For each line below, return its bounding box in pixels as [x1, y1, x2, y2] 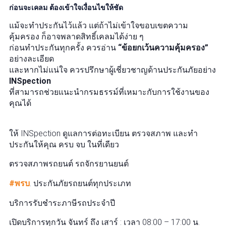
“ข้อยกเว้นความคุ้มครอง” [118, 43, 208, 52]
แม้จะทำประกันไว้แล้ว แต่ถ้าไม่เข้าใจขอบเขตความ [9, 21, 188, 30]
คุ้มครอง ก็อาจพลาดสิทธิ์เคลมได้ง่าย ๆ [9, 32, 144, 41]
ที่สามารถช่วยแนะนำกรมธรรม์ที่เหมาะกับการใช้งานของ [9, 87, 209, 97]
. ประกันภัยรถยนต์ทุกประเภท [30, 179, 131, 188]
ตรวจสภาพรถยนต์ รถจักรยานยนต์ [9, 159, 129, 168]
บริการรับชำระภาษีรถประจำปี [9, 198, 115, 208]
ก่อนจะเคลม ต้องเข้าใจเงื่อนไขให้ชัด [9, 4, 123, 12]
